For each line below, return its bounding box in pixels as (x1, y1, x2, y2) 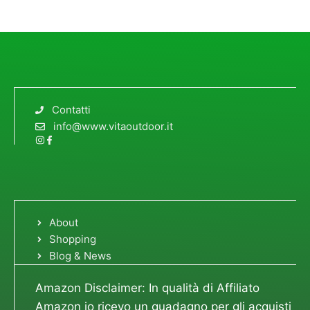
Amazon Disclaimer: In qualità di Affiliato (35, 281, 259, 295)
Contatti (52, 102, 91, 116)
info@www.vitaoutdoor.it (53, 119, 173, 133)
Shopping (48, 232, 96, 246)
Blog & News (48, 249, 111, 263)
